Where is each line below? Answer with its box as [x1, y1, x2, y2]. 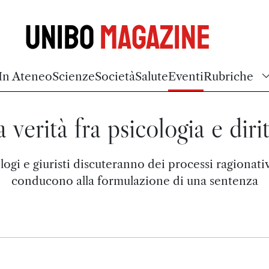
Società [95, 69, 135, 83]
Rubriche [204, 69, 253, 83]
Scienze [52, 69, 95, 83]
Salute [135, 69, 168, 83]
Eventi [168, 69, 204, 83]
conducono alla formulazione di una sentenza [11, 174, 258, 188]
